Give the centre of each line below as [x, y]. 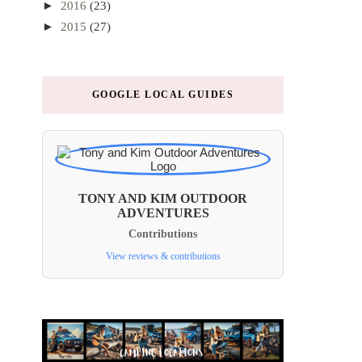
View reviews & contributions [163, 257]
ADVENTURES [163, 213]
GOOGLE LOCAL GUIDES [163, 95]
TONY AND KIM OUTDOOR [163, 199]
